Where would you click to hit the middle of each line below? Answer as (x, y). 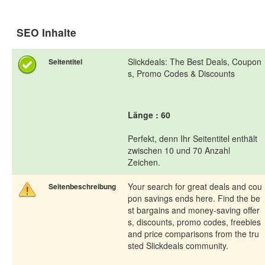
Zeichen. (144, 162)
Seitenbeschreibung (82, 187)
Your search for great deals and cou (195, 187)
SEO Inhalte (46, 33)
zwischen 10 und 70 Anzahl (179, 151)
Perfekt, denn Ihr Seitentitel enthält (193, 139)
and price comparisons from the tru (193, 234)
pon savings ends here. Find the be (194, 198)
